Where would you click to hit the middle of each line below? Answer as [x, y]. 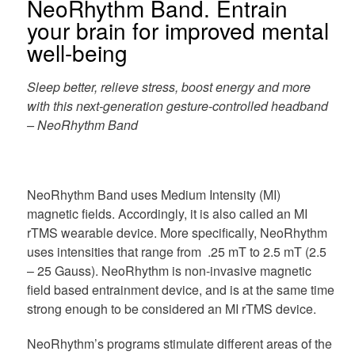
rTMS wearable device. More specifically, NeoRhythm [177, 232]
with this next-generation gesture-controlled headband [177, 105]
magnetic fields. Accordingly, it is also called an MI [167, 213]
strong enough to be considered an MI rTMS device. [171, 308]
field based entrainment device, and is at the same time [180, 289]
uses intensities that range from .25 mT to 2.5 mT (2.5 [176, 251]
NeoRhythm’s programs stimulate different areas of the [179, 343]
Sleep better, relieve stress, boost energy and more [168, 86]
